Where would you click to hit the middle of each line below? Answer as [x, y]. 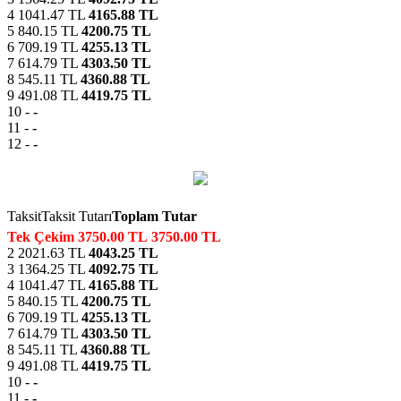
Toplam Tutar [154, 216]
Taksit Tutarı [77, 216]
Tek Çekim [41, 236]
